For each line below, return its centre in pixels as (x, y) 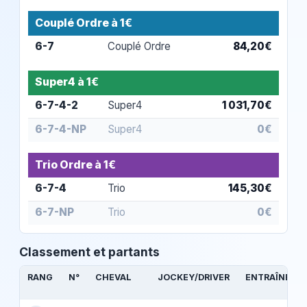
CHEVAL (114, 278)
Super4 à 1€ (67, 82)
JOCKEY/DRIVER (194, 278)
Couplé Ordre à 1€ (84, 22)
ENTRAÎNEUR (274, 278)
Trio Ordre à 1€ (76, 165)
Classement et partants (89, 252)
